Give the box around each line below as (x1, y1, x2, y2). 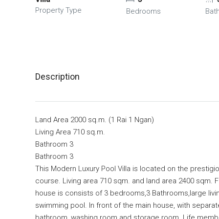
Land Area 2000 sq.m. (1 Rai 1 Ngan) (35, 115, 154, 124)
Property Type (35, 6, 82, 15)
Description (35, 71, 80, 82)
